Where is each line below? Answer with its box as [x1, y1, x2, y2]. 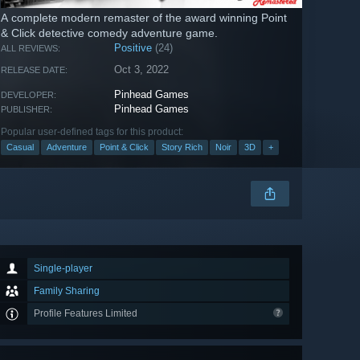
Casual [6, 142, 34, 153]
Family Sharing [34, 285, 100, 297]
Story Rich [162, 142, 202, 153]
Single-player [34, 263, 92, 275]
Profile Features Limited [34, 308, 140, 320]
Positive [114, 42, 153, 55]
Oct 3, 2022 [114, 63, 170, 76]
